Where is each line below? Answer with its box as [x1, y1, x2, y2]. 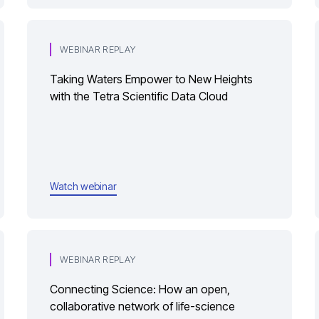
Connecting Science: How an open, [50, 282, 230, 296]
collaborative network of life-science [50, 299, 162, 313]
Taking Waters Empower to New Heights [50, 72, 253, 86]
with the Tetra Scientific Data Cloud [50, 89, 228, 103]
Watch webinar [50, 179, 117, 192]
